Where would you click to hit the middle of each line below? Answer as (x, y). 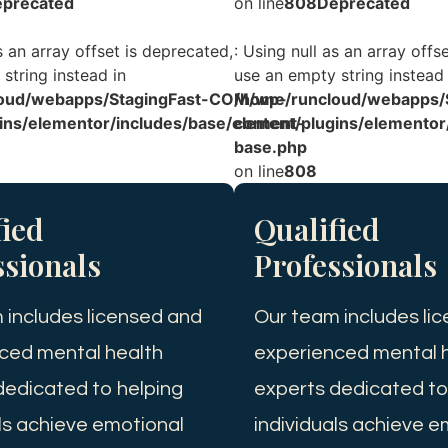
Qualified (317, 229)
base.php (270, 147)
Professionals (345, 265)
